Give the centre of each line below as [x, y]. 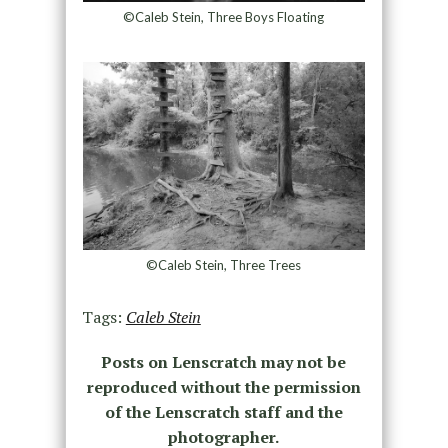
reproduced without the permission [223, 386]
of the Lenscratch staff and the [223, 411]
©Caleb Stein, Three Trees [224, 264]
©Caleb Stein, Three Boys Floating [224, 16]
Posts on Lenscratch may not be [224, 361]
